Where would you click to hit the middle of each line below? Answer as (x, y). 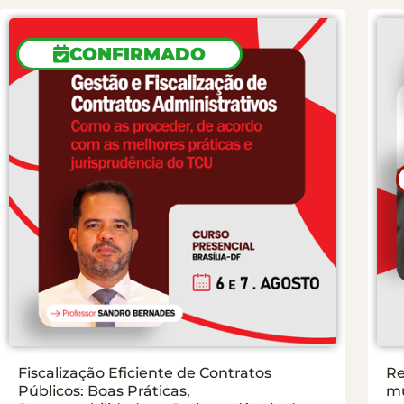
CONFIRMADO (138, 54)
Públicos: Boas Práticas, (104, 390)
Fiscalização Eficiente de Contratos (145, 372)
